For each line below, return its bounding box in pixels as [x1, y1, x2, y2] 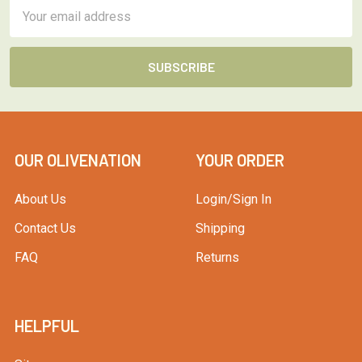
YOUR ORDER [196, 149, 284, 170]
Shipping [196, 220, 245, 236]
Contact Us [15, 220, 76, 236]
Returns [196, 249, 239, 265]
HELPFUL [15, 315, 79, 335]
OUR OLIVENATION [15, 149, 141, 170]
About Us [15, 191, 66, 207]
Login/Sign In [196, 191, 271, 207]
